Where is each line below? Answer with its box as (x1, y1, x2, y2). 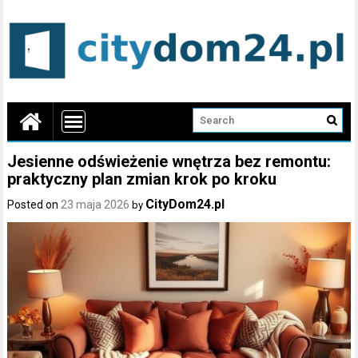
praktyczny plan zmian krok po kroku (7, 169, 277, 189)
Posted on (7, 197, 62, 211)
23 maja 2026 (61, 197, 130, 211)
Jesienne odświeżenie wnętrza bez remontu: (7, 151, 332, 171)
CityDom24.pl (145, 196, 225, 212)
